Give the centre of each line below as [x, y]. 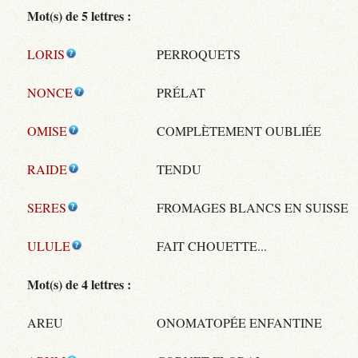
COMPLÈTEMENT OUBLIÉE [239, 130]
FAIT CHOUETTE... [212, 245]
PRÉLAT [181, 92]
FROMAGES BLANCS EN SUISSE [253, 207]
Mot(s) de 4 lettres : [80, 284]
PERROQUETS [199, 54]
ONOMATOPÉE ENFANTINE [240, 322]
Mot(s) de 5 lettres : [80, 15]
